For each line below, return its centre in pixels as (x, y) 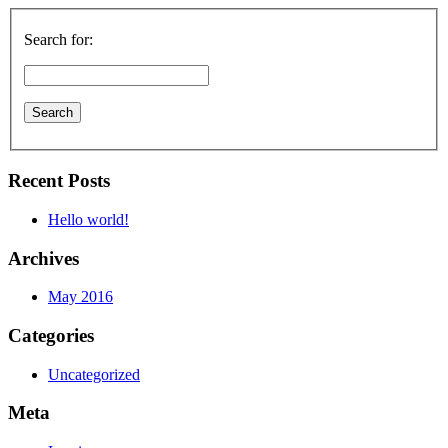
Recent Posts (59, 181)
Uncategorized (94, 374)
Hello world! (88, 219)
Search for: (58, 40)
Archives (43, 258)
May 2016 (80, 297)
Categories (51, 335)
